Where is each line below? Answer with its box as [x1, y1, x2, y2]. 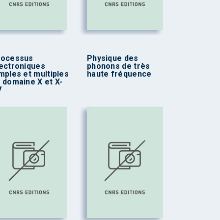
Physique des [86, 53, 138, 63]
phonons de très [86, 61, 150, 71]
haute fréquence [86, 69, 152, 79]
